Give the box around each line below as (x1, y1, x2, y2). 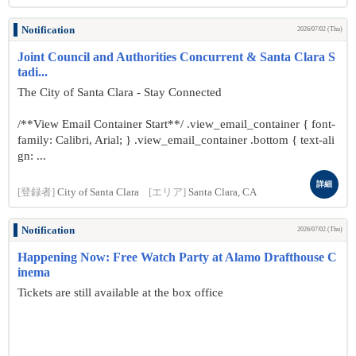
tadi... (17, 65, 48, 79)
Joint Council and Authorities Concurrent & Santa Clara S (17, 50, 335, 64)
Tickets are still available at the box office (17, 286, 223, 299)
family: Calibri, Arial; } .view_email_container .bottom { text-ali (17, 133, 335, 146)
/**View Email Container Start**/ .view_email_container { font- (17, 118, 335, 130)
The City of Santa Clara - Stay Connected (17, 86, 222, 99)
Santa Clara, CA (188, 187, 257, 198)
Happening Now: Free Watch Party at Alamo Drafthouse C (17, 250, 337, 264)
